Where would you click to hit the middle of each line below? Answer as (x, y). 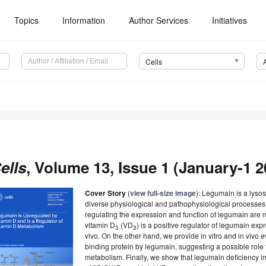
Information (84, 20)
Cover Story (105, 193)
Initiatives (230, 20)
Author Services (159, 20)
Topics (27, 20)
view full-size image (163, 193)
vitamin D (100, 225)
